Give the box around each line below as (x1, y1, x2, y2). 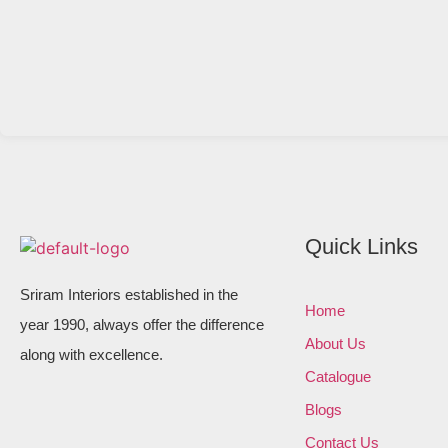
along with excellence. (20, 345, 163, 363)
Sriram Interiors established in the (20, 285, 238, 303)
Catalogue (304, 367, 371, 385)
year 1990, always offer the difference (20, 315, 264, 333)
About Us (304, 334, 366, 352)
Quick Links (304, 233, 418, 259)
